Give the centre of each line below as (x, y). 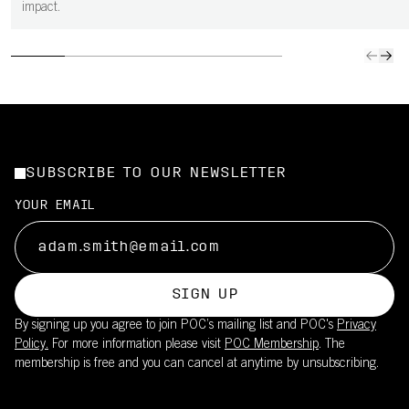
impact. (41, 8)
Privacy (357, 326)
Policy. (31, 345)
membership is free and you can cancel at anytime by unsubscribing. (197, 364)
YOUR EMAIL (55, 206)
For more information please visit (136, 345)
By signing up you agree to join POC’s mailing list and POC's (176, 326)
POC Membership (272, 345)
